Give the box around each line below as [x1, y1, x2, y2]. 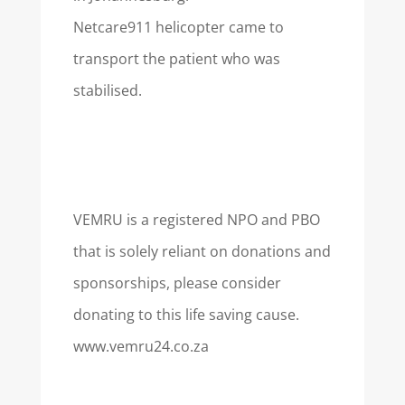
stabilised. [73, 80, 142, 100]
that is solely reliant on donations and [73, 241, 331, 261]
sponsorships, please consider [73, 273, 281, 293]
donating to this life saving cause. [73, 305, 299, 325]
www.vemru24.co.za [73, 336, 209, 356]
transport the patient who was [73, 49, 280, 69]
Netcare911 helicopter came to [73, 17, 284, 37]
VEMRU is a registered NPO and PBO [73, 210, 320, 230]
